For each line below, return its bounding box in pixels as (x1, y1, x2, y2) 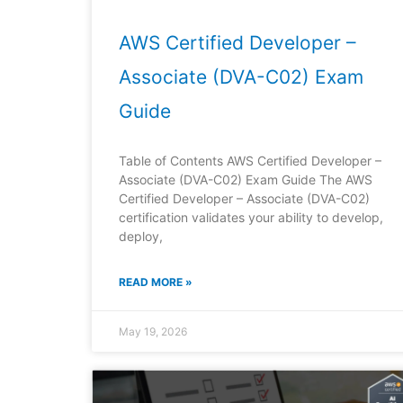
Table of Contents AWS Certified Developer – (119, 153, 381, 169)
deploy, (119, 228, 163, 245)
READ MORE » (119, 275, 193, 290)
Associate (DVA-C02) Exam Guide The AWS (119, 172, 372, 188)
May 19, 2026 (119, 325, 187, 339)
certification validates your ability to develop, (119, 210, 383, 226)
